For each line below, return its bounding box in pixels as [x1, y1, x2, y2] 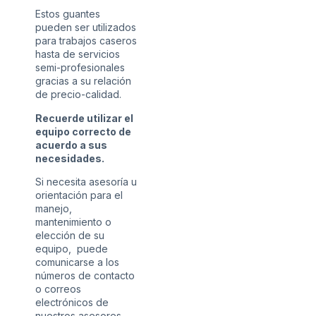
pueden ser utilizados [35, 21, 136, 34]
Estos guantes [35, 8, 100, 20]
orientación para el [35, 189, 123, 202]
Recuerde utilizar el [35, 111, 133, 124]
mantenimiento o [35, 216, 111, 229]
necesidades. [35, 152, 104, 164]
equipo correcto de [35, 125, 131, 138]
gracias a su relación [35, 75, 131, 87]
